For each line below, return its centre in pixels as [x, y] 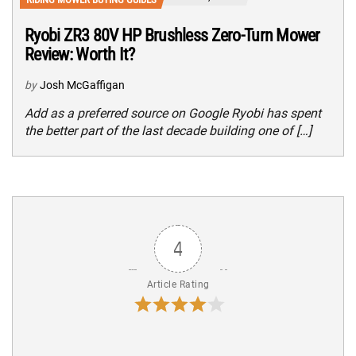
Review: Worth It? [80, 54]
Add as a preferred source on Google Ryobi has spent [173, 113]
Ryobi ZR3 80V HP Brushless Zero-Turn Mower [172, 35]
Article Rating [178, 284]
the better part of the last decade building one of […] [168, 130]
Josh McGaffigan [82, 85]
